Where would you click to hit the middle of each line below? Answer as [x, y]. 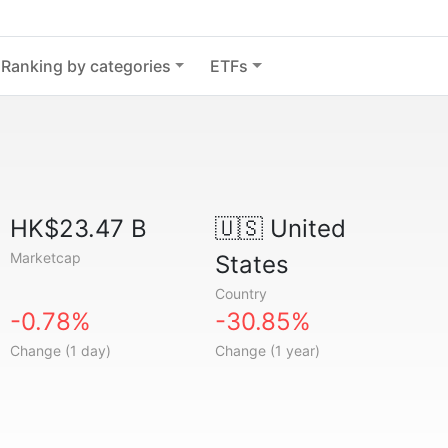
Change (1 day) [61, 350]
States [251, 264]
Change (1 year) [267, 350]
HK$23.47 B [79, 228]
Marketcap [46, 257]
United [304, 228]
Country [240, 293]
